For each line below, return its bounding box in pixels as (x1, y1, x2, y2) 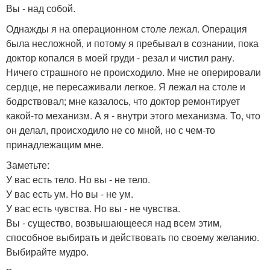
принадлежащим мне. (6, 137, 104, 152)
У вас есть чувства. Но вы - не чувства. (6, 201, 180, 216)
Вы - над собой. (6, 1, 75, 16)
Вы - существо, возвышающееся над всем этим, (6, 216, 222, 230)
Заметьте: (6, 158, 49, 172)
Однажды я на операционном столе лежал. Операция (6, 22, 247, 36)
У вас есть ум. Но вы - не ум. (6, 187, 133, 201)
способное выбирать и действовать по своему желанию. (6, 230, 259, 245)
